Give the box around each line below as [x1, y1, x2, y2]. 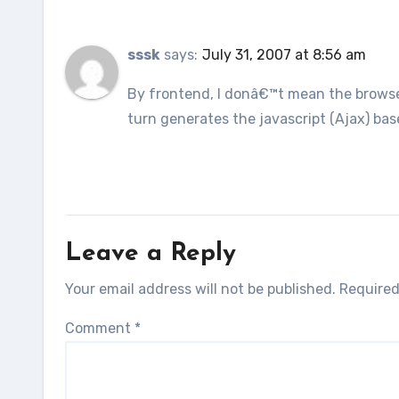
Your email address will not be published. [65, 281, 336, 297]
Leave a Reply [65, 241, 236, 266]
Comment [65, 320, 134, 337]
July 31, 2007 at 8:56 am [202, 46, 366, 63]
